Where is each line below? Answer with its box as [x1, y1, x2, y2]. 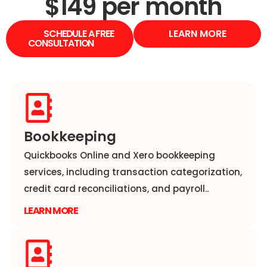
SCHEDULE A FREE [44, 27, 114, 41]
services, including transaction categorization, [24, 166, 242, 179]
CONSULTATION [27, 36, 94, 51]
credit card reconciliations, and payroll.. [24, 182, 209, 195]
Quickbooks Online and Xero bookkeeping [24, 149, 215, 162]
